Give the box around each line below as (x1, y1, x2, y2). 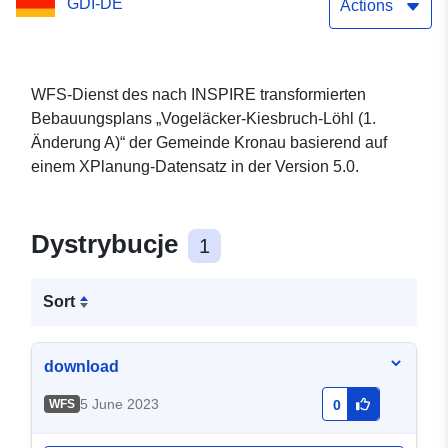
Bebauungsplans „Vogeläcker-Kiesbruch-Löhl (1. (31, 110, 376, 128)
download (44, 358, 119, 376)
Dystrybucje (31, 229, 185, 260)
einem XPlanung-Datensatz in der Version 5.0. (31, 158, 359, 176)
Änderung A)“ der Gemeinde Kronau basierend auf (31, 134, 387, 152)
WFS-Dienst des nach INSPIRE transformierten (31, 86, 366, 104)
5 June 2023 (79, 396, 159, 413)
